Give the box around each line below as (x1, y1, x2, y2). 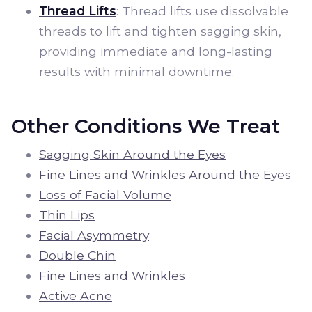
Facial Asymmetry (39, 228, 149, 242)
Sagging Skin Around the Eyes (39, 147, 226, 162)
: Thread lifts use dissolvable (116, 3, 288, 18)
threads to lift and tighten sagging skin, (39, 24, 281, 38)
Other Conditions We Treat (11, 114, 280, 138)
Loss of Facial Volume (39, 187, 171, 202)
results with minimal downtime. (39, 64, 234, 79)
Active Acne (39, 288, 112, 303)
